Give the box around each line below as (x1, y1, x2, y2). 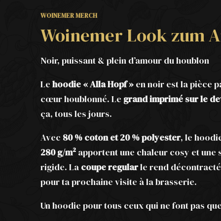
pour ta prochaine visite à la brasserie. (40, 176, 197, 188)
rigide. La (40, 161, 81, 173)
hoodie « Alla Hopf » (52, 78, 134, 90)
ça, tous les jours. (40, 108, 112, 120)
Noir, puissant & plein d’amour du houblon (40, 54, 209, 67)
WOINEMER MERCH (40, 11, 97, 20)
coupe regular (81, 161, 138, 173)
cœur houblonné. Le (40, 93, 123, 105)
